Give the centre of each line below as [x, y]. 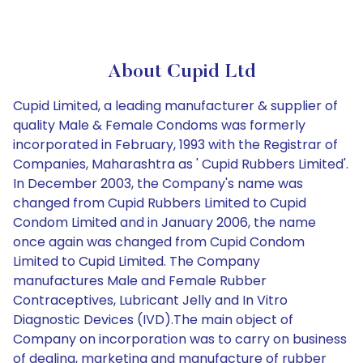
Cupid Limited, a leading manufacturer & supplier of [175, 106]
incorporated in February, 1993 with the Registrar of [175, 145]
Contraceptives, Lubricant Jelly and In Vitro [150, 300]
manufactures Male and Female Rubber [140, 281]
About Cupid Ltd [181, 72]
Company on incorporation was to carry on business [180, 339]
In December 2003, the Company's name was [158, 184]
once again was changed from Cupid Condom [159, 242]
